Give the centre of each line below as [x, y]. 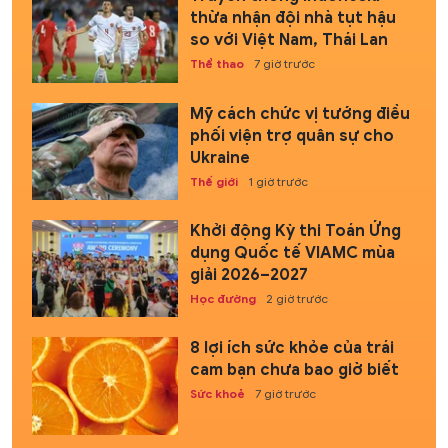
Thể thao [216, 64]
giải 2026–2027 [248, 275]
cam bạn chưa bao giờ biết [294, 370]
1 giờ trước [277, 181]
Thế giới [213, 181]
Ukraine [219, 157]
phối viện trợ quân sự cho [291, 135]
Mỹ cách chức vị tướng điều [299, 113]
